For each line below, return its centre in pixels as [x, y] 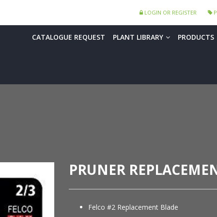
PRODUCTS [196, 37]
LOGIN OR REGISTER [170, 12]
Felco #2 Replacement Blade [133, 207]
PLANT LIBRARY [138, 37]
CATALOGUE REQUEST [69, 37]
